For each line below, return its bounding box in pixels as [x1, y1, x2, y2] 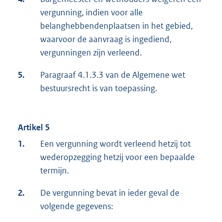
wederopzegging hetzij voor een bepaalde [40, 152, 195, 163]
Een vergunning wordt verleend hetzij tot [40, 138, 191, 150]
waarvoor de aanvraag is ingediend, [40, 34, 171, 45]
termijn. [40, 165, 69, 176]
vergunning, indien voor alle [40, 7, 143, 18]
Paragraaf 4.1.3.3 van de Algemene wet [40, 69, 185, 81]
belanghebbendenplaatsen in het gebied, [40, 20, 193, 32]
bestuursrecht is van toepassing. [40, 83, 157, 94]
